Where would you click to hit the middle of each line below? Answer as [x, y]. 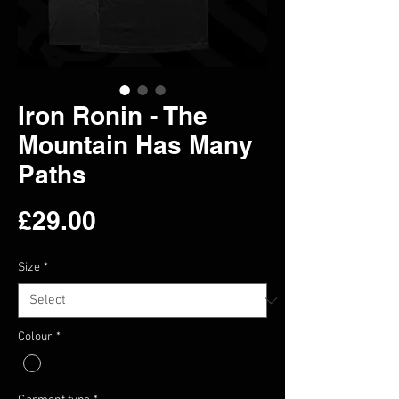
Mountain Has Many [135, 145]
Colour [35, 337]
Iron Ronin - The [113, 115]
